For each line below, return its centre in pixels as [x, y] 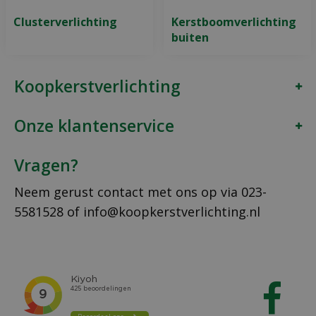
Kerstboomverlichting [233, 22]
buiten [190, 37]
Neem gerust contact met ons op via [128, 192]
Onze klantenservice [94, 126]
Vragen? [46, 165]
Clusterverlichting [65, 22]
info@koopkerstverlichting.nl [172, 212]
